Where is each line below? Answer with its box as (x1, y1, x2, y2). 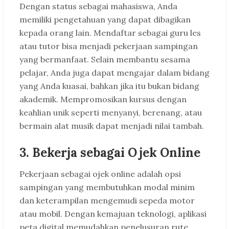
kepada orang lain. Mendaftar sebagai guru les (19, 27, 201, 38)
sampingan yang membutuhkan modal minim (19, 181, 195, 192)
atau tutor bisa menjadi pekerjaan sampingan (19, 40, 198, 51)
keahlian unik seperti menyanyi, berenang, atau (19, 107, 202, 118)
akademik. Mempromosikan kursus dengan (19, 94, 187, 104)
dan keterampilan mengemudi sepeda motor (19, 195, 195, 205)
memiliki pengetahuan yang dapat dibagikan (19, 14, 191, 25)
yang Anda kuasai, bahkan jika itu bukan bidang (19, 80, 199, 91)
